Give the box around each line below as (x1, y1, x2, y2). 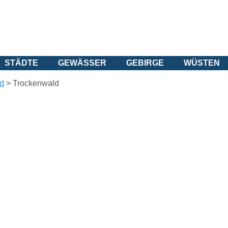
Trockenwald (13, 79, 59, 88)
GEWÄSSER (58, 59, 106, 67)
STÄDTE (5, 59, 38, 67)
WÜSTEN (184, 59, 220, 67)
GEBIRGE (126, 59, 164, 67)
